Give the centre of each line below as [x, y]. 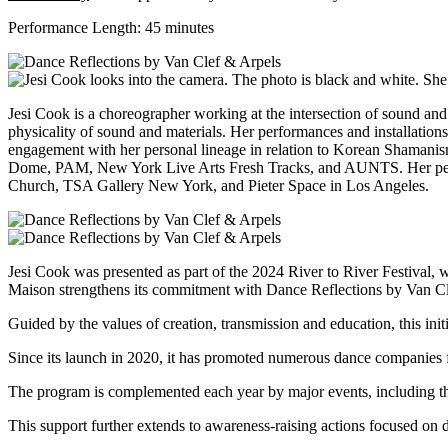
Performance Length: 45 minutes [111, 28]
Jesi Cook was [53, 272]
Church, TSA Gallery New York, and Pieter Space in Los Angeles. [218, 186]
